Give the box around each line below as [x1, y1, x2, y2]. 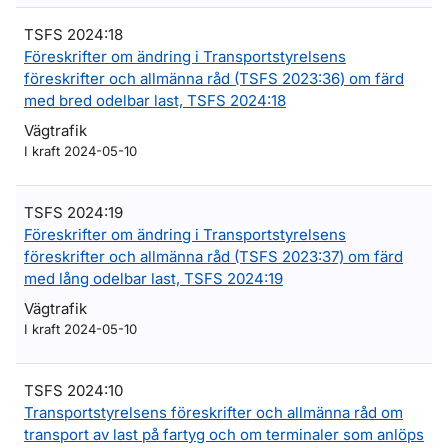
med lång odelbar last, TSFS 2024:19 [24, 269, 283, 288]
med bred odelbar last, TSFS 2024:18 [24, 91, 286, 110]
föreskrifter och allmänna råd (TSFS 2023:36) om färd [24, 69, 404, 88]
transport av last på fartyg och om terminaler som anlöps [24, 425, 424, 444]
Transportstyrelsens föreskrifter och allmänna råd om [24, 403, 403, 422]
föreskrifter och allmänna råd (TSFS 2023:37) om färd [24, 247, 403, 266]
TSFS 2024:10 [24, 381, 123, 400]
